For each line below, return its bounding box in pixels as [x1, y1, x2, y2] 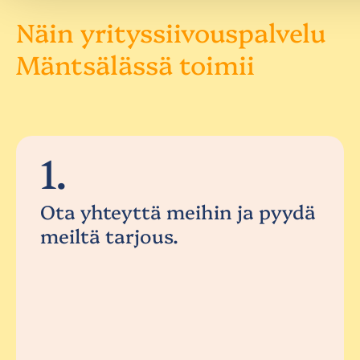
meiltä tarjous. [40, 222, 178, 249]
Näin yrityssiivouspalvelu [16, 14, 325, 50]
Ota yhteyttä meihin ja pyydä [40, 198, 316, 225]
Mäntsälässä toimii [16, 46, 255, 82]
